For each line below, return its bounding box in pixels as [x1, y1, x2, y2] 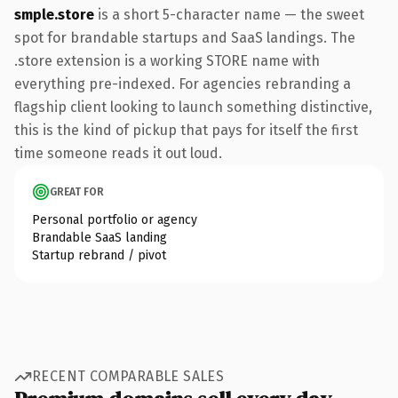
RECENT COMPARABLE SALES [32, 368, 225, 385]
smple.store [14, 5, 94, 23]
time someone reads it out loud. [14, 144, 222, 162]
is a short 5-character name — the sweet [94, 5, 364, 23]
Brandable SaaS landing [32, 229, 167, 245]
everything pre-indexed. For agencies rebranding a [14, 75, 351, 92]
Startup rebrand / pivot [32, 247, 166, 263]
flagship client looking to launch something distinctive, [14, 98, 372, 115]
